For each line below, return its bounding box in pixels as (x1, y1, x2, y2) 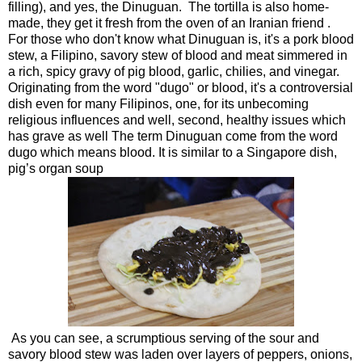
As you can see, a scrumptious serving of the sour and (8, 330, 319, 345)
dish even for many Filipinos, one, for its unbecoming (8, 96, 309, 111)
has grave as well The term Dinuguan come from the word (8, 128, 338, 143)
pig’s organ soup (8, 161, 103, 175)
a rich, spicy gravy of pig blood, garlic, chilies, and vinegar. (8, 64, 346, 78)
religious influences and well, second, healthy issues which (8, 112, 346, 127)
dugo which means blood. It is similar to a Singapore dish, (8, 145, 337, 159)
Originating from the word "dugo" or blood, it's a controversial (8, 80, 353, 95)
